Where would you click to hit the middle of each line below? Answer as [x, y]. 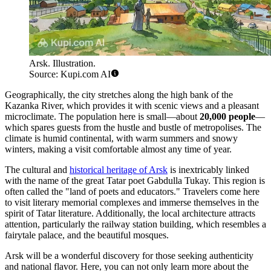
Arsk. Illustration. [62, 64]
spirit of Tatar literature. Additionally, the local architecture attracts [130, 214]
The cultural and [37, 170]
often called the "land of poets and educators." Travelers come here [132, 192]
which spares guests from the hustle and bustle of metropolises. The [133, 128]
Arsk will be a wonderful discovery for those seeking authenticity [129, 256]
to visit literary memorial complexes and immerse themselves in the [132, 203]
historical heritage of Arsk [119, 170]
